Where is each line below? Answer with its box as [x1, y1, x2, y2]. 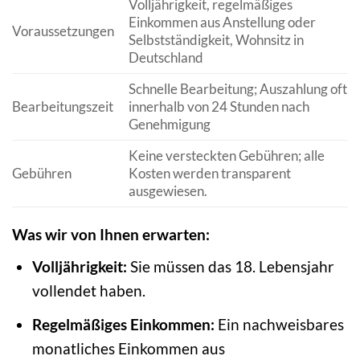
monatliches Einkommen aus [31, 338, 225, 358]
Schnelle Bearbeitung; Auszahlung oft [128, 80, 347, 98]
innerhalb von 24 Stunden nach [128, 98, 309, 116]
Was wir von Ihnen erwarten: [12, 225, 210, 244]
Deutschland [128, 49, 203, 67]
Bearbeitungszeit [12, 98, 113, 116]
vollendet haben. [31, 281, 145, 301]
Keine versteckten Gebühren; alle [128, 147, 325, 165]
